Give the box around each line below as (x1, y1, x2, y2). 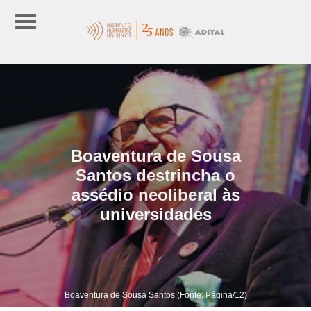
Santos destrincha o (76, 165, 235, 185)
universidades (99, 204, 212, 224)
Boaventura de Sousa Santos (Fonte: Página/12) (64, 289, 247, 300)
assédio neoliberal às (71, 185, 240, 204)
